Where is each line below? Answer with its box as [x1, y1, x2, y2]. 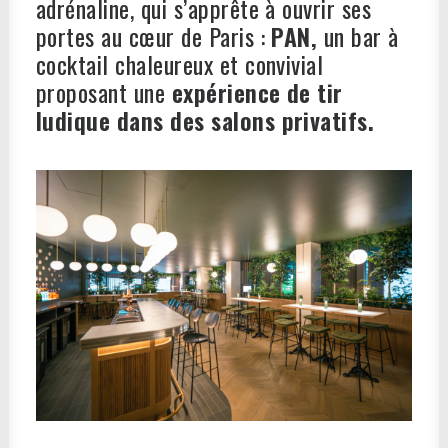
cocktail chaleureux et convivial [36, 46, 324, 82]
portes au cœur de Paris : [36, 18, 272, 54]
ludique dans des [36, 102, 212, 138]
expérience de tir [171, 74, 343, 110]
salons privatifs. [211, 102, 375, 138]
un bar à [323, 18, 399, 54]
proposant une [36, 74, 172, 110]
